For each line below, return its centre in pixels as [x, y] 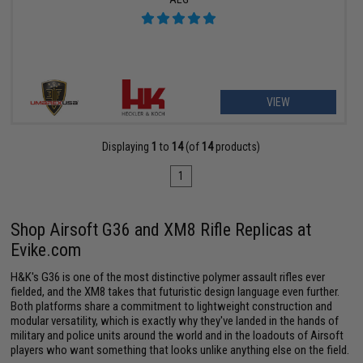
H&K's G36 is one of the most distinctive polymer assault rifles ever [168, 277]
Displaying [127, 146]
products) [237, 146]
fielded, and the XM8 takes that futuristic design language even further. [175, 291]
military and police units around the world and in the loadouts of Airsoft [177, 335]
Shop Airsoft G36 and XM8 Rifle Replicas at [161, 229]
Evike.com [46, 250]
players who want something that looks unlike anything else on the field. [180, 350]
